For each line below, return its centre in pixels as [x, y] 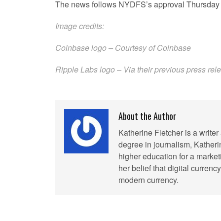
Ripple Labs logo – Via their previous [121, 69]
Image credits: [80, 26]
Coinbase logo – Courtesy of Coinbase [123, 48]
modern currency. [148, 180]
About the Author [147, 116]
